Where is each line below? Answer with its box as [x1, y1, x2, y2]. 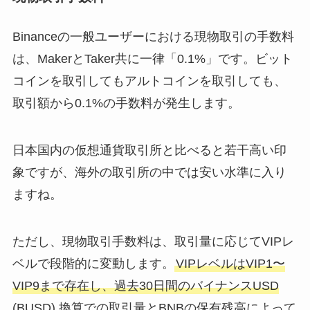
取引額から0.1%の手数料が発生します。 [12, 96, 240, 111]
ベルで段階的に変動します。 [12, 257, 174, 271]
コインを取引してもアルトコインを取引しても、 [12, 74, 286, 89]
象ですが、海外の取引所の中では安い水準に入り [12, 165, 286, 180]
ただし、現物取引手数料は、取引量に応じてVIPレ [12, 235, 294, 249]
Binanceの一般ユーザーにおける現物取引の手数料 [12, 30, 294, 44]
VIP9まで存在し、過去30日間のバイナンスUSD [12, 279, 279, 293]
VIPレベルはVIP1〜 [175, 257, 285, 271]
